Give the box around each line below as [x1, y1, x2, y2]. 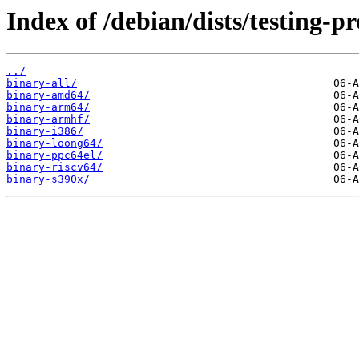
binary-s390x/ [6, 173, 90, 186]
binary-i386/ [6, 125, 83, 138]
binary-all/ [6, 77, 77, 90]
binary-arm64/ [6, 101, 90, 114]
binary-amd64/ [6, 89, 90, 102]
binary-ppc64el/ [6, 149, 103, 162]
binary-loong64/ [6, 137, 103, 150]
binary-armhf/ [6, 113, 90, 126]
